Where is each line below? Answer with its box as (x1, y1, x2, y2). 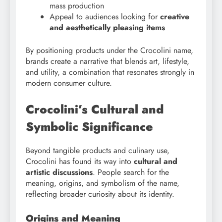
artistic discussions (26, 166, 93, 178)
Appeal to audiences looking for (50, 11, 160, 23)
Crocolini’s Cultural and (26, 101, 164, 118)
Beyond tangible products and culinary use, (26, 145, 169, 157)
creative (160, 11, 189, 23)
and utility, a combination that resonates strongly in (26, 66, 194, 78)
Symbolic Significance (26, 118, 153, 136)
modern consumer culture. (26, 77, 112, 89)
